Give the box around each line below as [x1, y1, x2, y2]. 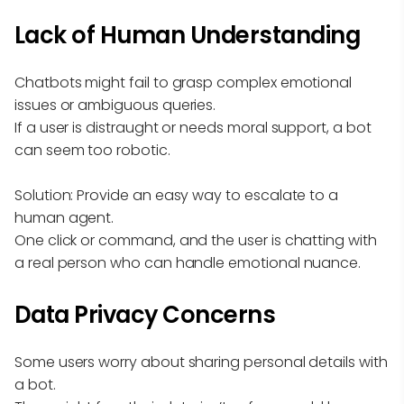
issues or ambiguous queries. [14, 94, 216, 115]
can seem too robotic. [14, 139, 170, 161]
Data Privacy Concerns [14, 298, 276, 331]
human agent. [14, 207, 115, 228]
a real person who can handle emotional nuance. [14, 252, 362, 273]
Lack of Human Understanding [14, 18, 361, 51]
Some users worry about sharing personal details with [14, 351, 388, 372]
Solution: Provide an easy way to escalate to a [14, 184, 339, 206]
